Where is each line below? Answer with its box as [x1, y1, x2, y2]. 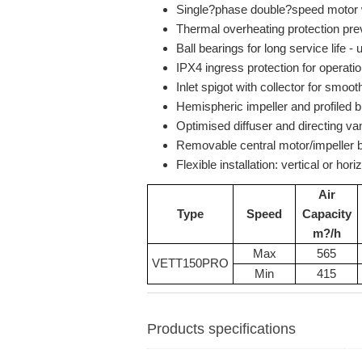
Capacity [301, 207, 351, 221]
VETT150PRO [152, 256, 229, 270]
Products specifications [147, 321, 296, 337]
